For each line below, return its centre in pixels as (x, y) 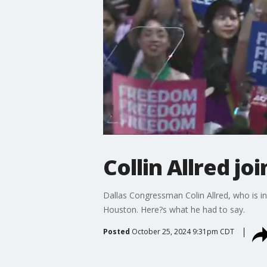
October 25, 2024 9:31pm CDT (183, 231)
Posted (116, 231)
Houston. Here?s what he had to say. (174, 209)
